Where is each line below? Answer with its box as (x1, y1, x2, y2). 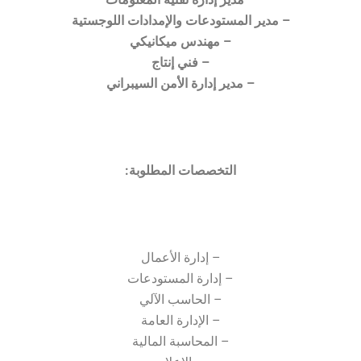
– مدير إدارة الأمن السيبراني (106, 76, 255, 91)
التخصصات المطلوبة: (125, 163, 236, 178)
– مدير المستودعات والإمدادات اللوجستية (71, 13, 290, 28)
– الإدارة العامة (140, 313, 221, 328)
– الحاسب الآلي (139, 292, 222, 307)
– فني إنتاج (151, 55, 210, 70)
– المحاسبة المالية (131, 334, 230, 349)
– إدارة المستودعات (127, 271, 234, 286)
